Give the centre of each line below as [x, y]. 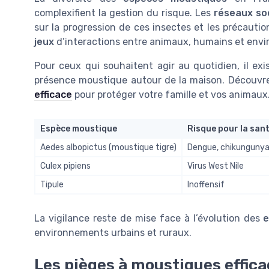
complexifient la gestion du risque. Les [124, 13]
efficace [53, 94]
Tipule [52, 184]
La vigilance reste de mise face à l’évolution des [149, 218]
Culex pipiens [65, 166]
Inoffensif [206, 184]
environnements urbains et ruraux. [113, 232]
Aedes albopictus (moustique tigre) [108, 147]
